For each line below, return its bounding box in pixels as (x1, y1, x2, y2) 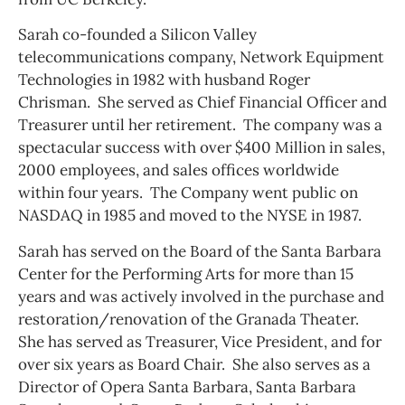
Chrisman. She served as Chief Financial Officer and (18, 92, 387, 113)
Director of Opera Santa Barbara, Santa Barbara (18, 376, 356, 397)
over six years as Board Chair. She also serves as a (18, 353, 371, 374)
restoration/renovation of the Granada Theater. (18, 308, 363, 329)
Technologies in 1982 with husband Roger (18, 70, 310, 90)
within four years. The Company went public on (18, 183, 358, 203)
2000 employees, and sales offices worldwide (18, 160, 339, 181)
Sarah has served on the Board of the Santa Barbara (18, 240, 381, 261)
